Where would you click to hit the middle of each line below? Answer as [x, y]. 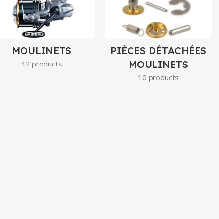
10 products [158, 77]
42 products [41, 63]
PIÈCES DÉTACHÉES [158, 50]
